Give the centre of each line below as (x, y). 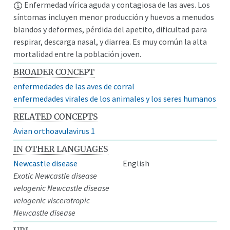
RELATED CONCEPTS (56, 116)
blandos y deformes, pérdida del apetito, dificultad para (110, 29)
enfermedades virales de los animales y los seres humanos (115, 98)
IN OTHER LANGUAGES (61, 149)
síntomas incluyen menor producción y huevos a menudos (114, 17)
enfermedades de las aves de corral (74, 86)
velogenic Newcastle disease (62, 188)
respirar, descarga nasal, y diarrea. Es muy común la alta (110, 41)
